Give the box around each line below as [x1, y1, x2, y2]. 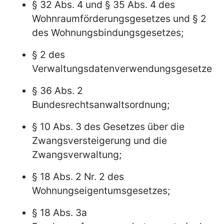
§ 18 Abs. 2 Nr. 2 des [32, 170, 124, 182]
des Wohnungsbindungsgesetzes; [32, 26, 183, 38]
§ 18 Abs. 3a [32, 206, 87, 218]
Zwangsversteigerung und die [32, 134, 167, 146]
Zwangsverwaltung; [32, 148, 121, 160]
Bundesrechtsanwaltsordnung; [32, 98, 169, 110]
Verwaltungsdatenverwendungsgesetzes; [32, 62, 219, 74]
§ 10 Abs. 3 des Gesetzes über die [32, 120, 184, 132]
